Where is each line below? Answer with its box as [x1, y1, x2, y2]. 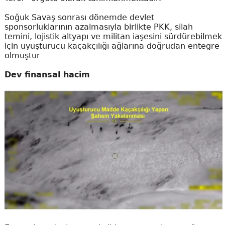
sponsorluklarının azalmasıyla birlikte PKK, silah [4, 22, 193, 32]
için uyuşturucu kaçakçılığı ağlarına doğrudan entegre [4, 41, 219, 51]
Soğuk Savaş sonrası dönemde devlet [4, 12, 154, 22]
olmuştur [4, 50, 40, 60]
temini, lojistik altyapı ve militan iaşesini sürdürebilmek [4, 31, 222, 41]
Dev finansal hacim [4, 69, 90, 79]
